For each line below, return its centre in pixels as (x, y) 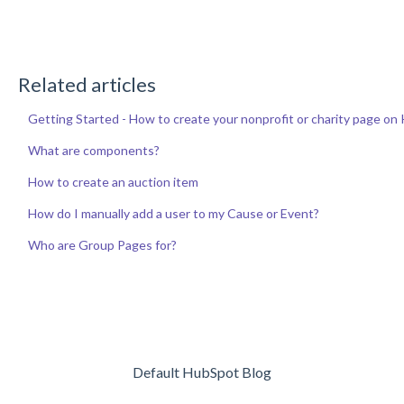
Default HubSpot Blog (202, 372)
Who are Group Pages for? (102, 244)
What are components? (93, 150)
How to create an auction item (113, 181)
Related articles (87, 84)
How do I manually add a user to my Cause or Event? (173, 213)
